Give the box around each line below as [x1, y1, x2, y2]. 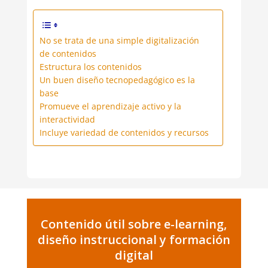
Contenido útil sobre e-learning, [41, 216, 227, 233]
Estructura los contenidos [39, 61, 142, 73]
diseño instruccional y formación [37, 232, 230, 248]
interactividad [39, 114, 95, 126]
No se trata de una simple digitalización [39, 35, 199, 47]
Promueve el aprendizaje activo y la [39, 100, 181, 112]
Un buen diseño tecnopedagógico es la [39, 74, 195, 86]
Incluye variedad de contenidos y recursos [39, 127, 209, 139]
